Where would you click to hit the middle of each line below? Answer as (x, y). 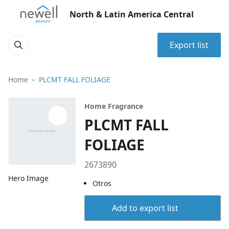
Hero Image (28, 178)
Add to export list (145, 208)
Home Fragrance (114, 106)
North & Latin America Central (132, 14)
